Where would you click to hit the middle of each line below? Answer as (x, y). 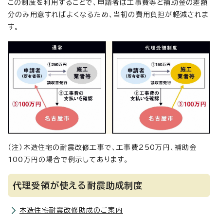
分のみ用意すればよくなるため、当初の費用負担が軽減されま (109, 15)
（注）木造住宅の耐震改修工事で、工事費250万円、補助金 (102, 147)
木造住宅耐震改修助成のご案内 (71, 210)
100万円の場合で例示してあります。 (68, 159)
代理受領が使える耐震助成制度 (78, 185)
